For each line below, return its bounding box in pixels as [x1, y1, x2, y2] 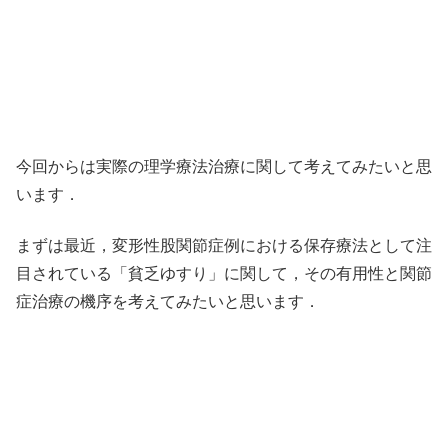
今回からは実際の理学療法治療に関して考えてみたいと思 [16, 158, 432, 176]
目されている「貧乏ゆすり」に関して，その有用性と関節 [16, 264, 432, 282]
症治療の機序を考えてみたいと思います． [16, 292, 320, 310]
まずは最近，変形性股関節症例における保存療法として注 [16, 236, 432, 254]
